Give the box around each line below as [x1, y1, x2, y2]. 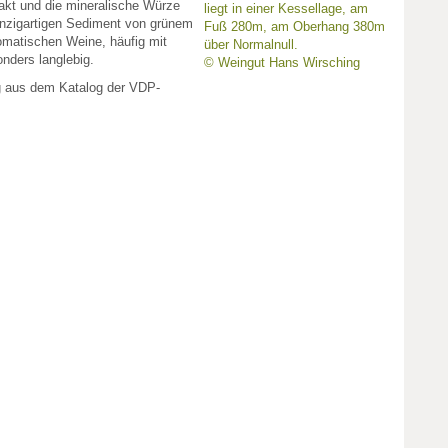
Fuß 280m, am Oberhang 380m [204, 19, 385, 35]
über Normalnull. [204, 37, 298, 53]
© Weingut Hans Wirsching [204, 55, 360, 71]
